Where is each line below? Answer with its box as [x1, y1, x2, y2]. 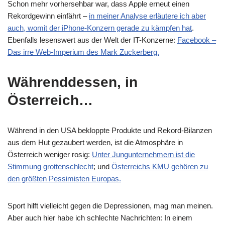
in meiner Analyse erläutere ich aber [89, 12, 206, 20]
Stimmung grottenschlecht [8, 162, 93, 171]
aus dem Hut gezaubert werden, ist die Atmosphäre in [8, 138, 183, 147]
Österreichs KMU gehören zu [111, 162, 208, 171]
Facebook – [177, 36, 216, 44]
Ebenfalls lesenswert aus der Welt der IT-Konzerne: [8, 36, 177, 44]
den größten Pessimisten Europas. [8, 174, 121, 183]
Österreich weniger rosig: [8, 150, 92, 159]
